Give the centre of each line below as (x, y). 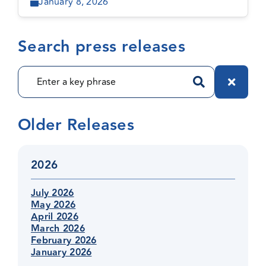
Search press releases (101, 47)
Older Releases (76, 125)
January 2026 (61, 253)
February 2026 (64, 241)
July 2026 (52, 193)
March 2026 (58, 229)
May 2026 (53, 205)
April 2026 (54, 217)
